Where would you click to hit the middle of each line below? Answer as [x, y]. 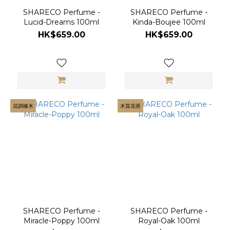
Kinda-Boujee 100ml [169, 22]
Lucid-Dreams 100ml [61, 22]
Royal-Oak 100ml [169, 221]
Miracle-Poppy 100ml [61, 221]
